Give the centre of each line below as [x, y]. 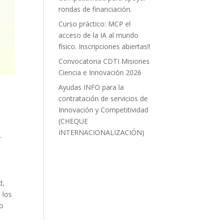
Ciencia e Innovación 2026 [100, 72]
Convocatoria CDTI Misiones [104, 61]
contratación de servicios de [103, 98]
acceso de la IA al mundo [99, 35]
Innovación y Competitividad [104, 110]
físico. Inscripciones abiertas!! [105, 46]
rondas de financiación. [95, 9]
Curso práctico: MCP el [95, 24]
